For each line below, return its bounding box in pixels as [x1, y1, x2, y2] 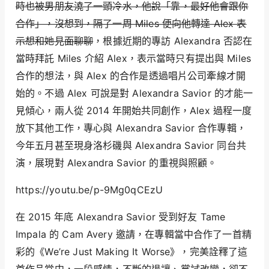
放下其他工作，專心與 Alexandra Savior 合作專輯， [16, 121, 246, 134]
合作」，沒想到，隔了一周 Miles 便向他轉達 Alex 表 [16, 17, 247, 29]
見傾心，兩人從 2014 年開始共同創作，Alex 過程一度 [16, 104, 252, 116]
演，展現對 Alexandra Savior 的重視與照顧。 [16, 156, 217, 169]
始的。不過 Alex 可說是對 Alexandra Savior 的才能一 [16, 86, 253, 99]
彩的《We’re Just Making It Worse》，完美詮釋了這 [16, 245, 248, 258]
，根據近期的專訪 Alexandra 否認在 [93, 34, 253, 47]
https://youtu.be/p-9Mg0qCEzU [16, 183, 163, 196]
